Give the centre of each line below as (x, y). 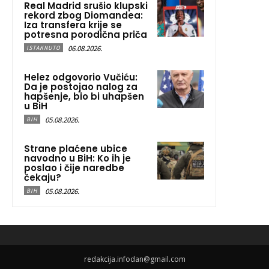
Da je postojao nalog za (81, 87)
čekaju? (43, 178)
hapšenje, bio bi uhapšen (84, 97)
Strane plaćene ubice (76, 149)
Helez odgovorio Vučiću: (81, 77)
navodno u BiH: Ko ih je (77, 159)
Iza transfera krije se (73, 25)
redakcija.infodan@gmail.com (134, 259)
